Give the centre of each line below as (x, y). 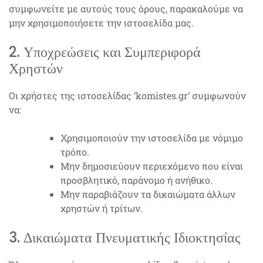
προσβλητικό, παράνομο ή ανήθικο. (136, 180)
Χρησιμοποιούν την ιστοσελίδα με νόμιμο (152, 138)
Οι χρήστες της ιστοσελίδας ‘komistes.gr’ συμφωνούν (127, 95)
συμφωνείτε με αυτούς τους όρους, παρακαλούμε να (126, 9)
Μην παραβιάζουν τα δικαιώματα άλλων (148, 194)
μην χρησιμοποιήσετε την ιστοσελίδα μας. (101, 23)
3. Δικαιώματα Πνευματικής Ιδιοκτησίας (125, 237)
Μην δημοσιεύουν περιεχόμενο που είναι (152, 166)
